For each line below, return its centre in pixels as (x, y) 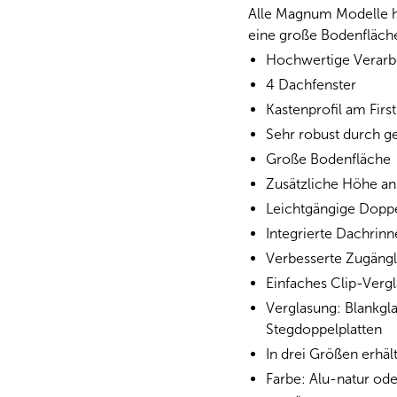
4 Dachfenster (311, 85)
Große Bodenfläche (328, 159)
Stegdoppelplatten (324, 329)
